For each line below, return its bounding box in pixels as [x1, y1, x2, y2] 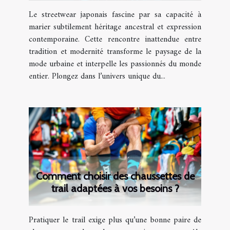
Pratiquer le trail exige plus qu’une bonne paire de [29, 213, 201, 228]
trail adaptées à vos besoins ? [51, 182, 179, 195]
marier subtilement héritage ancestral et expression [29, 20, 201, 35]
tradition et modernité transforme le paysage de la [29, 45, 201, 60]
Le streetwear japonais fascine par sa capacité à [29, 8, 201, 23]
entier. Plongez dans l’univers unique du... [29, 69, 165, 84]
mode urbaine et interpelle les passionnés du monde [29, 57, 201, 72]
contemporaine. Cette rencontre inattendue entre [29, 32, 201, 47]
